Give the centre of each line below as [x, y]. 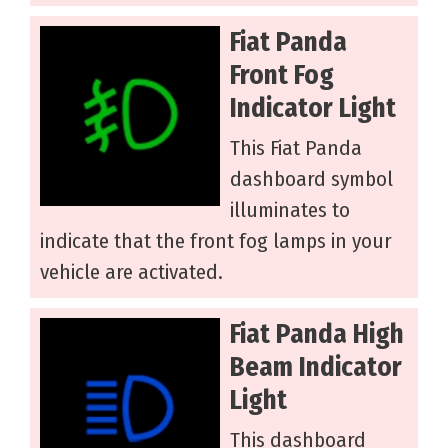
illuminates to [290, 210]
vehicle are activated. [131, 272]
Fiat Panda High [317, 334]
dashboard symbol [311, 179]
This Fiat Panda [296, 148]
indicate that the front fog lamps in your [216, 241]
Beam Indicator [316, 367]
